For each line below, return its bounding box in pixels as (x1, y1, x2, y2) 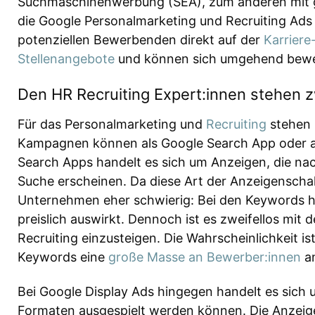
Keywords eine (18, 250, 108, 265)
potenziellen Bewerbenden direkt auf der (18, 32, 264, 47)
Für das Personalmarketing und (18, 117, 206, 132)
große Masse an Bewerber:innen (108, 250, 301, 265)
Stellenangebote (18, 51, 115, 66)
